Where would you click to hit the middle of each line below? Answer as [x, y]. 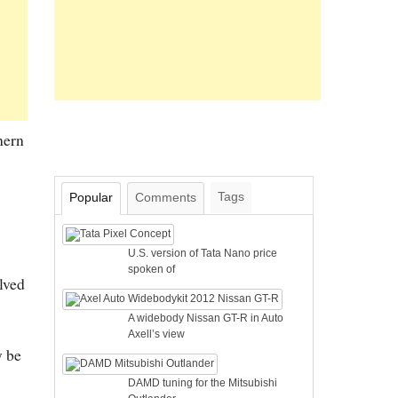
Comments [166, 197]
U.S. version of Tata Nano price [203, 253]
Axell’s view [157, 334]
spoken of [152, 269]
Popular [91, 197]
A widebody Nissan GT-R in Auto [206, 318]
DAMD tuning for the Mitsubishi [203, 383]
